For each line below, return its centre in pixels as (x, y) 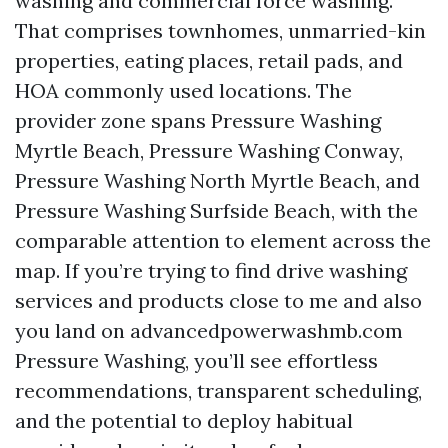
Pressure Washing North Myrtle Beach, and (217, 180)
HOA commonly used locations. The (183, 90)
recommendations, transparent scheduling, (218, 390)
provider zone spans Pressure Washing (198, 120)
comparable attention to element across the (223, 240)
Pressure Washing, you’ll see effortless (196, 360)
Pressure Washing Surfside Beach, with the (216, 210)
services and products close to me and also (218, 300)
